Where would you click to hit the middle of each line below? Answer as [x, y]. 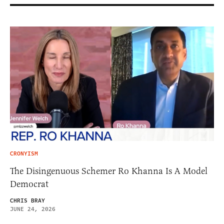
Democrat [29, 184]
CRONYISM [24, 154]
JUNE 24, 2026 [33, 209]
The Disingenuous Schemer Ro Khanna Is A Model [109, 171]
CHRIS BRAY [27, 201]
